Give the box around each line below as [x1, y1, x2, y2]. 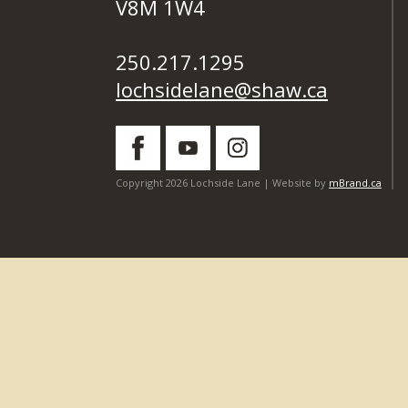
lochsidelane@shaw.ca [116, 76, 328, 103]
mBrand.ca [329, 176, 382, 189]
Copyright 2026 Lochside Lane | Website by [116, 176, 329, 189]
